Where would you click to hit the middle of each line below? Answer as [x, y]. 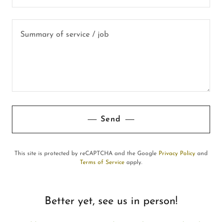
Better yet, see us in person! [111, 201]
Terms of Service [102, 163]
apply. [133, 163]
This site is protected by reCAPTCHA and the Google [86, 154]
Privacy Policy [177, 154]
